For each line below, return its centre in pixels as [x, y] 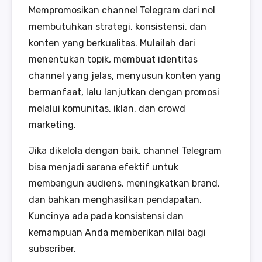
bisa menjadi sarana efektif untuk [104, 167]
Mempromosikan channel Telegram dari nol [122, 11]
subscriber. [52, 249]
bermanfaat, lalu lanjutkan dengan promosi [124, 92]
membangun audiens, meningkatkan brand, [124, 184]
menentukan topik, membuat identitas [113, 60]
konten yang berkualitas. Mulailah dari [112, 43]
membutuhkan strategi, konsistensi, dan [118, 27]
